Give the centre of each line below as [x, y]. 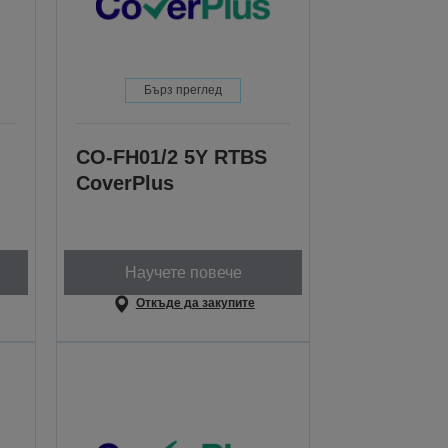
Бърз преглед [183, 90]
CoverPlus [125, 183]
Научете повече [183, 272]
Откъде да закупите [195, 303]
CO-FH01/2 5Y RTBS [172, 157]
